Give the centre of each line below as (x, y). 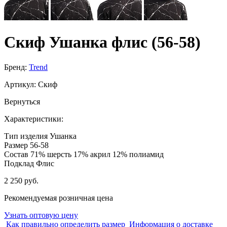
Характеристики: (34, 119)
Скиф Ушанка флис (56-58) (102, 42)
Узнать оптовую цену (41, 215)
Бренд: (15, 67)
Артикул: (20, 84)
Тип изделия (26, 136)
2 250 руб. (21, 180)
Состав (16, 154)
